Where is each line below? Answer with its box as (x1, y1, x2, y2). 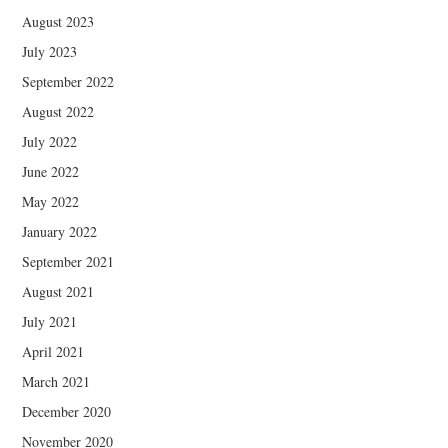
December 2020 (22, 402, 112, 422)
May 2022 (22, 192, 80, 212)
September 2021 (22, 252, 115, 272)
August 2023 (22, 12, 95, 32)
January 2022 (22, 222, 98, 242)
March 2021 (22, 372, 91, 392)
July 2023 (22, 42, 78, 62)
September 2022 (22, 72, 115, 92)
